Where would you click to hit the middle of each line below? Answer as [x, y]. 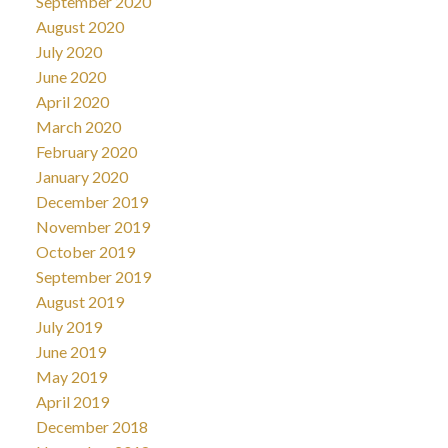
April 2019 [72, 401]
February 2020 [86, 151]
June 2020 [70, 76]
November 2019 [92, 226]
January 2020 [81, 176]
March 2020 [78, 126]
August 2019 [79, 301]
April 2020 [72, 101]
